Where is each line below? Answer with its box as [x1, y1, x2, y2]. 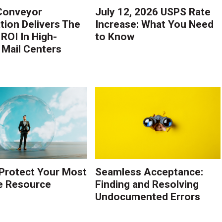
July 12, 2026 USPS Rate [95, 5, 211, 18]
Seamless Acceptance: [95, 166, 204, 178]
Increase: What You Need [95, 18, 214, 30]
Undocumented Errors [95, 191, 201, 203]
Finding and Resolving [95, 178, 199, 191]
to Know [95, 30, 135, 43]
